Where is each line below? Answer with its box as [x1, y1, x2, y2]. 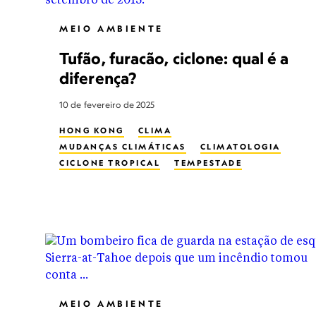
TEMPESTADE [174, 158, 242, 168]
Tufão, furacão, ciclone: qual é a [59, 49, 289, 68]
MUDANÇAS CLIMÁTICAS [59, 142, 186, 152]
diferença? [59, 68, 136, 87]
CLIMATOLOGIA [200, 142, 281, 152]
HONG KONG [59, 126, 124, 135]
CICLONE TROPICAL [59, 158, 160, 168]
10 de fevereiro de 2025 [59, 99, 155, 110]
